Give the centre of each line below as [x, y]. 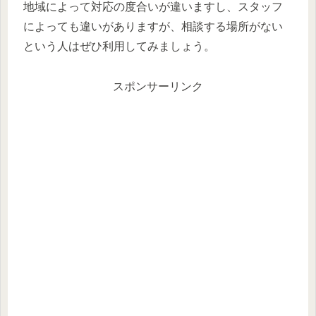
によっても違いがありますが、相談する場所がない [153, 26]
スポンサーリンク [158, 86]
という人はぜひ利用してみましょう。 [119, 46]
